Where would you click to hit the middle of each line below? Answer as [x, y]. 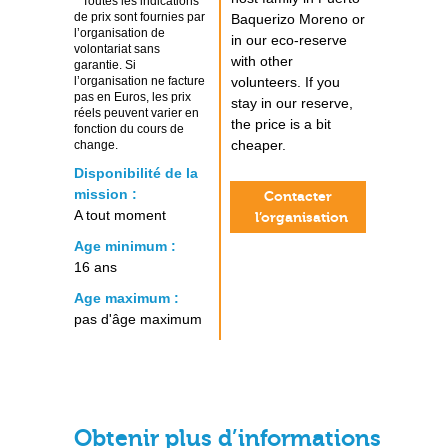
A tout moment [120, 215]
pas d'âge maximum [138, 319]
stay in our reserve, [292, 103]
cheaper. [258, 145]
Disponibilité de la [136, 173]
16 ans [95, 267]
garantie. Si [105, 65]
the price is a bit [281, 124]
